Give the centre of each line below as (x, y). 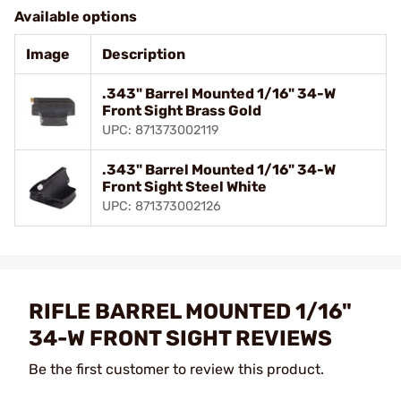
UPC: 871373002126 (162, 206)
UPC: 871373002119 (161, 130)
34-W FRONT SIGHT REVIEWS (180, 338)
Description (144, 54)
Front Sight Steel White (184, 186)
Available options (76, 16)
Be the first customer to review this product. (176, 369)
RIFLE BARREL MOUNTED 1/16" (190, 311)
